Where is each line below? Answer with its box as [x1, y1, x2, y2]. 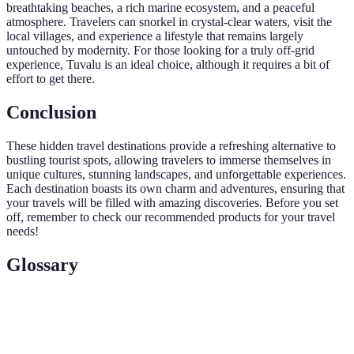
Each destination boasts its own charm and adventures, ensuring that [6, 181, 345, 195]
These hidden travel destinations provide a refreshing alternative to [6, 138, 336, 153]
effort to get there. [6, 72, 95, 86]
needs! [6, 224, 39, 238]
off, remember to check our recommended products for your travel [6, 209, 335, 224]
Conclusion [6, 102, 96, 123]
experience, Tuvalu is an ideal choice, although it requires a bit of [6, 58, 330, 72]
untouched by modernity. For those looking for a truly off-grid [6, 43, 314, 58]
